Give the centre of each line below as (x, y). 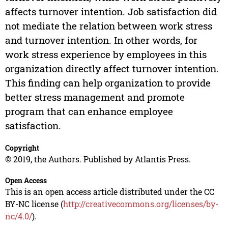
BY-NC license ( (34, 204)
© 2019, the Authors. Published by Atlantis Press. (98, 159)
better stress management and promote (95, 97)
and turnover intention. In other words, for (101, 40)
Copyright (22, 148)
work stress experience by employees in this (106, 54)
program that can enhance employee (89, 111)
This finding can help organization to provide (108, 83)
